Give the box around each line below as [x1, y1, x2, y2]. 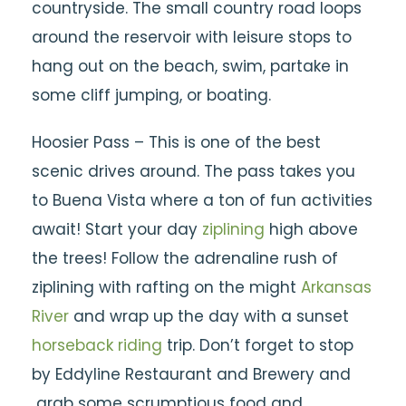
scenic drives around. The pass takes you [32, 160, 355, 182]
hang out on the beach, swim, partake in [32, 55, 349, 77]
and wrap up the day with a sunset [69, 305, 349, 327]
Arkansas [301, 276, 372, 298]
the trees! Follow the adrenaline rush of [32, 247, 338, 269]
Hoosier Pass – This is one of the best [32, 131, 321, 153]
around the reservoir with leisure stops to [32, 26, 352, 48]
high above [265, 218, 358, 240]
